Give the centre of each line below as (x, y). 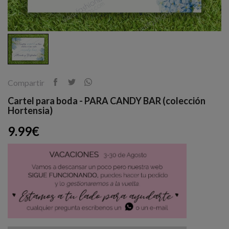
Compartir (26, 82)
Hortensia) (30, 110)
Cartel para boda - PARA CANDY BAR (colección (107, 100)
